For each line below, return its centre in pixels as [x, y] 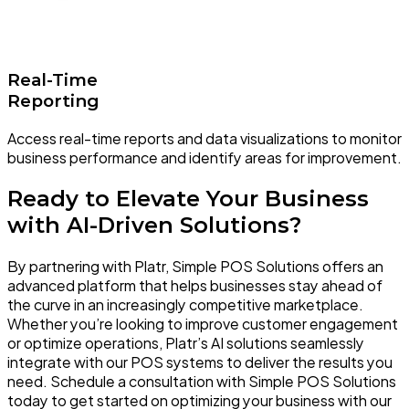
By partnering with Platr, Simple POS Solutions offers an [195, 266]
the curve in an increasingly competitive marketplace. [185, 304]
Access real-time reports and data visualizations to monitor [204, 139]
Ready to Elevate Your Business [188, 199]
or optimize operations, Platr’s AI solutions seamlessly [186, 343]
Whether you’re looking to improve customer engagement [203, 324]
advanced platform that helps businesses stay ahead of [195, 285]
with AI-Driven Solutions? [154, 225]
